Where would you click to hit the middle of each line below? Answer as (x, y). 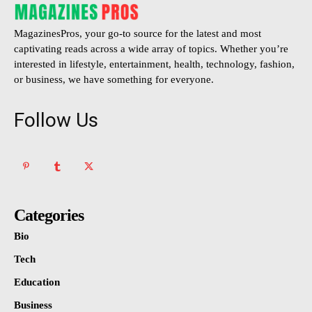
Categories (49, 215)
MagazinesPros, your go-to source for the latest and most (138, 33)
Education (37, 282)
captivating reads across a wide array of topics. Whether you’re (151, 48)
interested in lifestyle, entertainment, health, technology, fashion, (154, 64)
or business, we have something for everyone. (114, 79)
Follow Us (56, 120)
